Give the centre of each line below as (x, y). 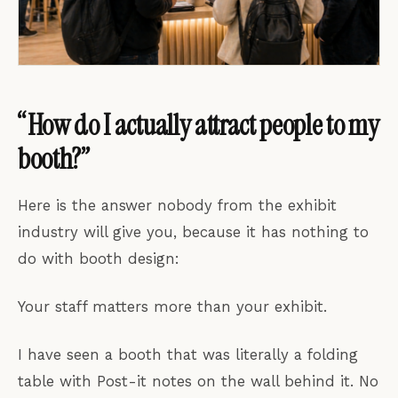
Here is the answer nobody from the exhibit (177, 205)
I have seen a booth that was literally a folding (188, 354)
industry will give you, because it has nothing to (193, 231)
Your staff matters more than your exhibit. (172, 306)
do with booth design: (99, 258)
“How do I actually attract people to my (199, 125)
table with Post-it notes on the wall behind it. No (198, 381)
